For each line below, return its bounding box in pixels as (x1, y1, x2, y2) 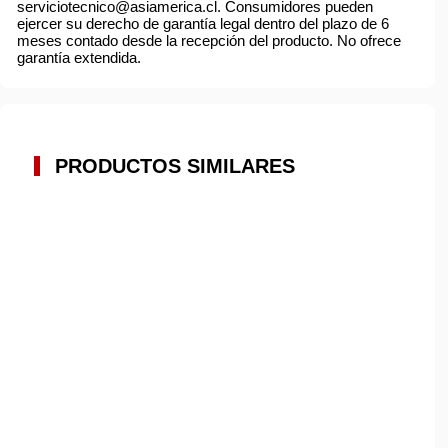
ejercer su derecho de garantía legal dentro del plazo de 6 (17, 14, 390, 32)
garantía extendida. (17, 48, 142, 66)
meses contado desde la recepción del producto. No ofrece (17, 31, 402, 49)
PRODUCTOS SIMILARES (55, 155, 296, 178)
